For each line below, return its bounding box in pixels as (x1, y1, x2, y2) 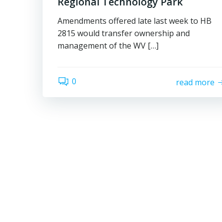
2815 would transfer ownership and (57, 28, 190, 39)
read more (176, 76, 215, 88)
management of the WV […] (57, 40, 159, 51)
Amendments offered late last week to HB (57, 15, 212, 26)
